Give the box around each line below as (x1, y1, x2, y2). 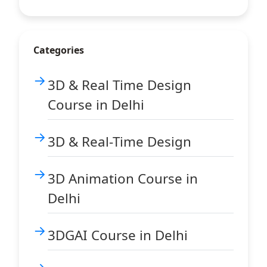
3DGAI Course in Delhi (48, 226, 188, 244)
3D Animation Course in (48, 169, 198, 188)
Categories (33, 44, 84, 57)
